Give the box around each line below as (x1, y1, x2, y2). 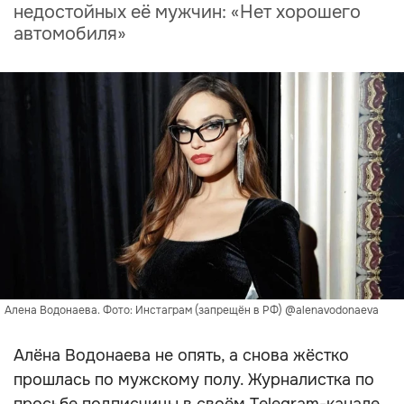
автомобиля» (14, 23, 126, 45)
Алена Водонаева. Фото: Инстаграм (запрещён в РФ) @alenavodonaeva (5, 303, 379, 317)
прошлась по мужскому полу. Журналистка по (14, 370, 374, 390)
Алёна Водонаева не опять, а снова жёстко (14, 345, 349, 365)
